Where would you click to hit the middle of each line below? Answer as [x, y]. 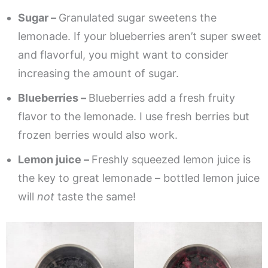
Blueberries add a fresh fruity [162, 98]
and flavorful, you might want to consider [123, 54]
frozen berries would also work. [98, 135]
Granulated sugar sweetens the [138, 17]
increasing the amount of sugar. [98, 73]
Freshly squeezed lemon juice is [171, 159]
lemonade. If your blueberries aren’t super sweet [140, 36]
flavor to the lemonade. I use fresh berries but [134, 116]
